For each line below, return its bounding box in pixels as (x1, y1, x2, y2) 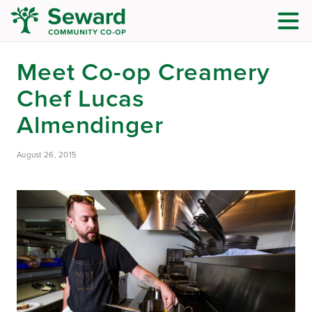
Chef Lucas (17, 80, 145, 116)
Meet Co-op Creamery (17, 54, 270, 90)
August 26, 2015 (17, 149, 77, 162)
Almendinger (17, 107, 164, 143)
